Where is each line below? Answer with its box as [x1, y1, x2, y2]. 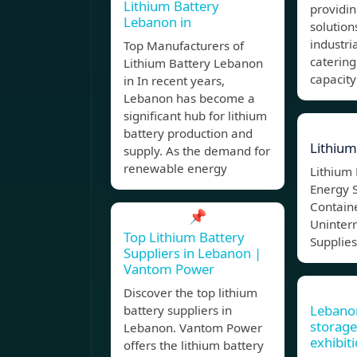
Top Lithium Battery [124, 228, 245, 247]
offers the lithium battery [124, 337, 264, 354]
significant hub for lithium [124, 108, 267, 124]
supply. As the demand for [124, 143, 270, 159]
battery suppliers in [124, 302, 232, 319]
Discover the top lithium [124, 284, 257, 301]
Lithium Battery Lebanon [124, 55, 263, 72]
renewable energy [124, 160, 227, 177]
